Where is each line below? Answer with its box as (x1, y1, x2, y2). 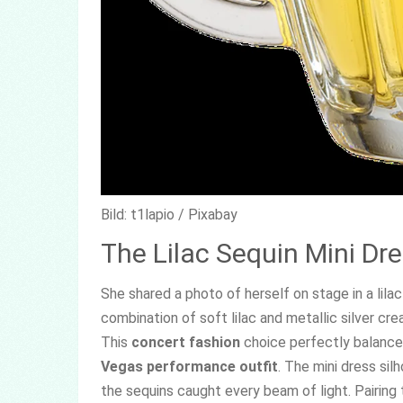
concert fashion (131, 333, 240, 351)
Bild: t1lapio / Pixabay (101, 205, 237, 223)
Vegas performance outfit (101, 357, 278, 375)
